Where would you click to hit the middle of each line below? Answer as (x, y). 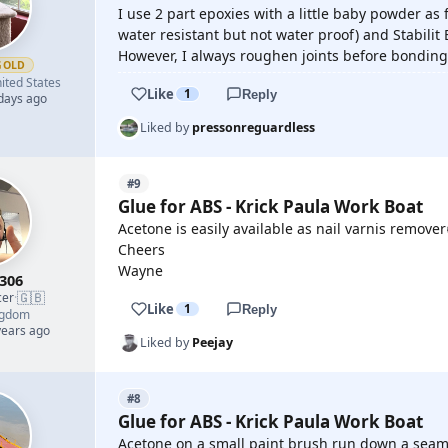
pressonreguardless (253, 127)
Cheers (141, 249)
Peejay (212, 342)
